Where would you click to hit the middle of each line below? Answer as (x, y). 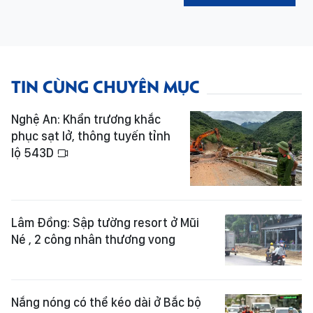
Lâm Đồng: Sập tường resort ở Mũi (105, 222)
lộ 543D (34, 153)
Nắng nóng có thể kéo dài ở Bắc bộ (106, 302)
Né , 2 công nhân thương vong (93, 239)
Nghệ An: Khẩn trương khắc (86, 119)
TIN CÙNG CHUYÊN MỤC (105, 86)
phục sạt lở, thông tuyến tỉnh (91, 136)
